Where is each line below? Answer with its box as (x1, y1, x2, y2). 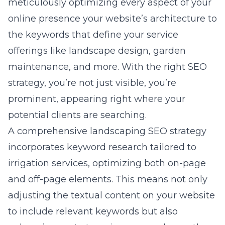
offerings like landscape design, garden (8, 45, 186, 56)
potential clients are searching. (8, 109, 147, 121)
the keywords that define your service (8, 29, 178, 40)
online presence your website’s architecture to (8, 13, 217, 24)
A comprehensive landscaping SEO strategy (8, 126, 206, 137)
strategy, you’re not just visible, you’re (8, 77, 176, 88)
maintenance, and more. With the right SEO (8, 61, 207, 72)
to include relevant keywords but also (8, 206, 178, 217)
